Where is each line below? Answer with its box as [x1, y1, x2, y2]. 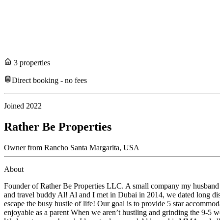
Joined [4, 102, 26, 110]
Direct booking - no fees [12, 76, 87, 85]
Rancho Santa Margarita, [42, 143, 121, 152]
